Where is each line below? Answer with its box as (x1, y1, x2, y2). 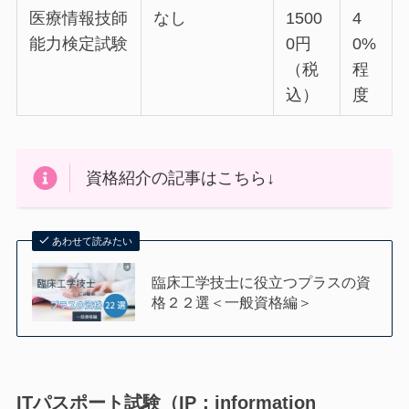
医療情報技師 (29, 9, 129, 28)
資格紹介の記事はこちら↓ (86, 169, 276, 188)
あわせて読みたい (52, 235, 133, 246)
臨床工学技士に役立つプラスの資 (152, 273, 372, 290)
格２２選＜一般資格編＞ (152, 293, 313, 310)
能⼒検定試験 (29, 35, 129, 54)
